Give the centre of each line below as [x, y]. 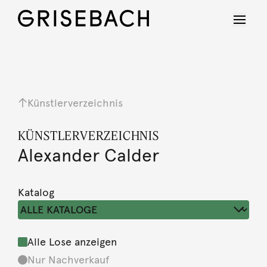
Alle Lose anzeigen [72, 242]
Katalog [36, 192]
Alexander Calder [88, 156]
